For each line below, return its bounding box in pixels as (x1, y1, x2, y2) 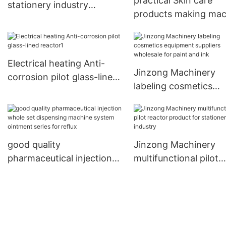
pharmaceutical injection (8, 153, 112, 164)
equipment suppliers (133, 94, 219, 105)
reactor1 (8, 85, 43, 96)
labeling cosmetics (133, 81, 212, 92)
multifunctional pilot (133, 153, 218, 164)
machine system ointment (8, 180, 119, 191)
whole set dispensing (8, 166, 97, 178)
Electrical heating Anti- (8, 58, 105, 69)
